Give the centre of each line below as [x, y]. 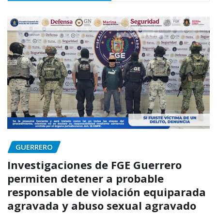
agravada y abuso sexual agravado [102, 205]
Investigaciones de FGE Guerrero [94, 164]
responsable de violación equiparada [107, 192]
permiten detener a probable [85, 178]
